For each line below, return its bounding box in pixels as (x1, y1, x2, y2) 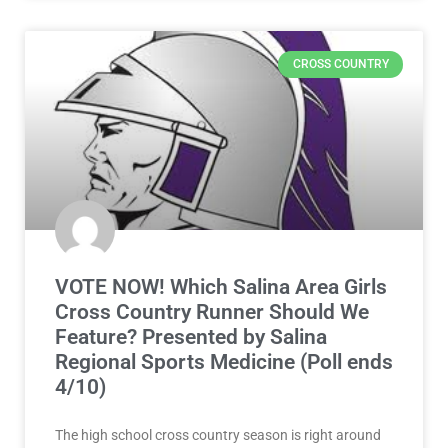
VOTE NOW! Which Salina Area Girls (55, 275, 387, 300)
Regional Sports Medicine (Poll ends (55, 350, 393, 375)
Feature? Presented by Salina (55, 325, 327, 350)
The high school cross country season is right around (55, 427, 381, 444)
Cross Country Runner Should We (55, 300, 369, 325)
